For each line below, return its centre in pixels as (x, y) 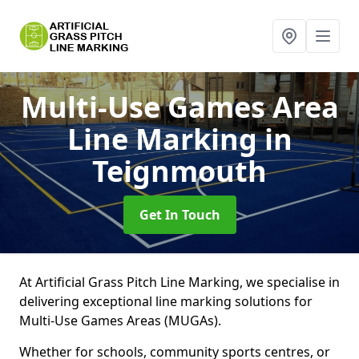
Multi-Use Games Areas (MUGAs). (122, 321)
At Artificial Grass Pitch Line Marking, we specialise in (179, 282)
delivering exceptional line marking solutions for (166, 301)
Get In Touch (179, 215)
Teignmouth (179, 171)
